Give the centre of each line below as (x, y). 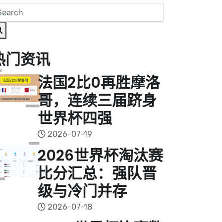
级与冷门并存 (82, 191)
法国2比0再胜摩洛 (99, 83)
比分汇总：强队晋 (97, 173)
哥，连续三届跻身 (97, 101)
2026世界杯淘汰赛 (100, 156)
